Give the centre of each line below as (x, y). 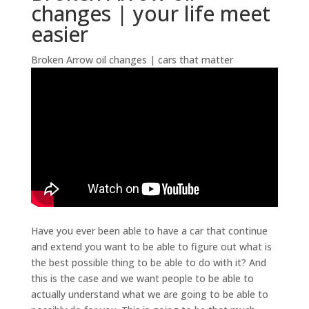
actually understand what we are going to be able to (149, 294)
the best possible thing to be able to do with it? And (148, 262)
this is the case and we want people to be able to (142, 278)
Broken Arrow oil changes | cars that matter (132, 60)
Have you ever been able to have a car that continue (149, 230)
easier (59, 34)
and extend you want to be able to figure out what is (151, 246)
